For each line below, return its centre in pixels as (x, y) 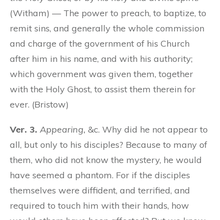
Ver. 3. (24, 129)
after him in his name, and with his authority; (101, 58)
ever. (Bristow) (39, 104)
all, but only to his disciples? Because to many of (109, 144)
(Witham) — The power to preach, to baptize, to (108, 13)
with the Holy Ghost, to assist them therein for (103, 89)
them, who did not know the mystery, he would (106, 160)
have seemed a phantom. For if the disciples (100, 175)
